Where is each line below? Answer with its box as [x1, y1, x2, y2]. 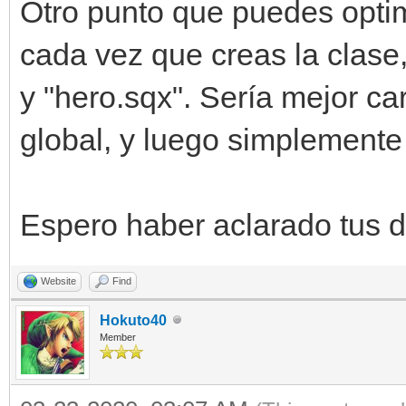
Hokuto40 [100, 312, 167, 328]
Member [100, 331, 136, 343]
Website [41, 275, 76, 286]
